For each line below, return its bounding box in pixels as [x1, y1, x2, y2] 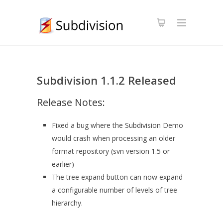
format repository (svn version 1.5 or [52, 146, 170, 156]
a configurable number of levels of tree [52, 185, 177, 195]
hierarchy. [52, 198, 83, 208]
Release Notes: [37, 96, 105, 109]
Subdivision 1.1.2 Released [37, 73, 176, 88]
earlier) [52, 159, 74, 169]
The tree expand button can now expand [52, 172, 183, 182]
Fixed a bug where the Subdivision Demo [52, 120, 183, 130]
